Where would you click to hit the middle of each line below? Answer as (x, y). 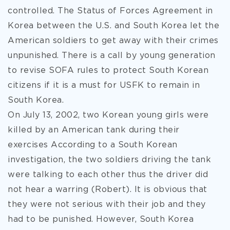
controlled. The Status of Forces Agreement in (110, 11)
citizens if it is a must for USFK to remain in (104, 85)
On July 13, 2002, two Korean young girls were (108, 115)
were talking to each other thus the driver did (108, 175)
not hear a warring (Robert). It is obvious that (108, 190)
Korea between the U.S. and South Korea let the (113, 26)
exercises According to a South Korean (93, 145)
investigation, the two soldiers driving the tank (109, 160)
